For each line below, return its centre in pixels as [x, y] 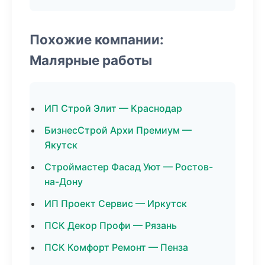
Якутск [61, 145]
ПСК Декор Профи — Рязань [111, 225]
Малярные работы [91, 60]
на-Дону [64, 182]
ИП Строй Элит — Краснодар [113, 108]
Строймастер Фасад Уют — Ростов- [129, 167]
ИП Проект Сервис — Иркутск [116, 203]
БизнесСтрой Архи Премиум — [118, 130]
